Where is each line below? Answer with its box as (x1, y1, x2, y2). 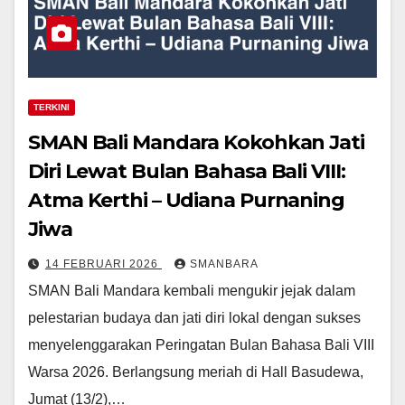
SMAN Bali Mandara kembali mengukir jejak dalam (28, 282, 355, 298)
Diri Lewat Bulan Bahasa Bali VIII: (28, 158, 345, 184)
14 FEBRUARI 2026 (45, 257, 162, 270)
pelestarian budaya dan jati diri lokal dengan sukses (28, 309, 361, 325)
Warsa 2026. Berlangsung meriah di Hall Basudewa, (28, 363, 363, 380)
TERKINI (33, 101, 70, 112)
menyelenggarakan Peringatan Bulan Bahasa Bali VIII (28, 336, 374, 353)
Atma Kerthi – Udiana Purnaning (28, 187, 344, 212)
